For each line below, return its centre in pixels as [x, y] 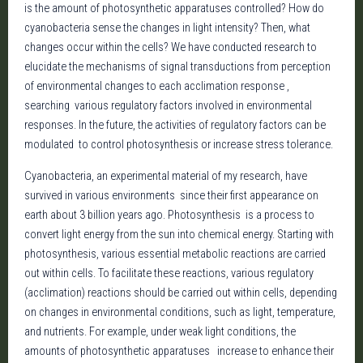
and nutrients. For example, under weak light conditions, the [160, 332]
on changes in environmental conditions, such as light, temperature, [180, 312]
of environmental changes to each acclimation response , [157, 86]
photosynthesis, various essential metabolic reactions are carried [175, 254]
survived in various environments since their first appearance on [171, 196]
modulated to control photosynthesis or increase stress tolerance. [179, 145]
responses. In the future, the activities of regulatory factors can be [175, 125]
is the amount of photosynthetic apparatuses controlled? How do [174, 9]
